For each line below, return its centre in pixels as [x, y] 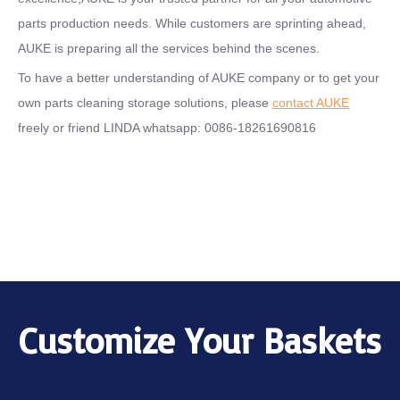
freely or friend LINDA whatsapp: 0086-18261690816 [167, 127]
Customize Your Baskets [200, 340]
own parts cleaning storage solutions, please [145, 102]
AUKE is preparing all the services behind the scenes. [169, 48]
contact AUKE [311, 102]
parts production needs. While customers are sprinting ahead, [192, 23]
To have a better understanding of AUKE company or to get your [199, 77]
